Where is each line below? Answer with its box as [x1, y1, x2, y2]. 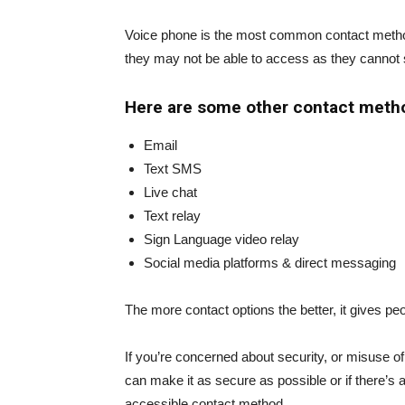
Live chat [144, 184, 197, 200]
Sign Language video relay [144, 231, 299, 247]
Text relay [144, 207, 201, 223]
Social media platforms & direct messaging [144, 254, 396, 270]
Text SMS [144, 160, 202, 176]
